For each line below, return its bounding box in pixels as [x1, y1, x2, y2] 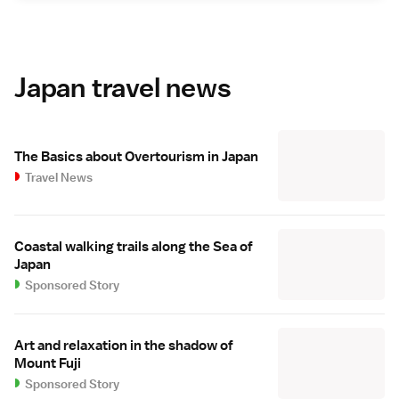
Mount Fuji [14, 354, 81, 372]
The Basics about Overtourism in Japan [14, 147, 258, 166]
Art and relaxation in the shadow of [14, 336, 233, 354]
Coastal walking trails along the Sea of [14, 237, 253, 256]
